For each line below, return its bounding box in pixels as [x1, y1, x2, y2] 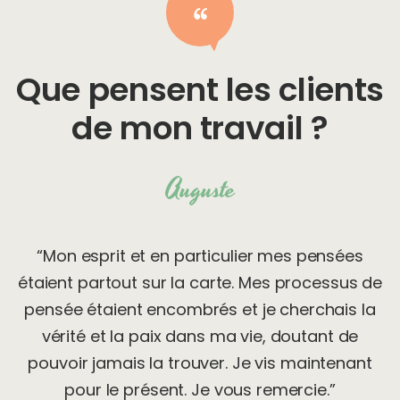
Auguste [164, 171, 236, 211]
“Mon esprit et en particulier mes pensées [37, 245, 363, 268]
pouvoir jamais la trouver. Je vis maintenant [28, 352, 372, 375]
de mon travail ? [71, 104, 329, 151]
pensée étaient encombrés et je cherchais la [24, 298, 376, 321]
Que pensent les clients [16, 66, 384, 112]
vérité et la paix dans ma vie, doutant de [41, 325, 359, 348]
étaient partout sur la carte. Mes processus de [17, 271, 383, 295]
